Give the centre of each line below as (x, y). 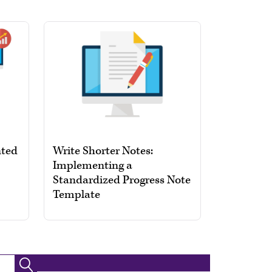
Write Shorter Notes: (103, 151)
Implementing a (92, 165)
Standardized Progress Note (121, 180)
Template (76, 194)
